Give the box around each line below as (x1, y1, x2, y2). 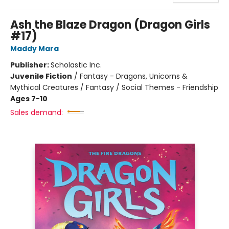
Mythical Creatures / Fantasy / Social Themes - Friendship (10, 82, 218, 93)
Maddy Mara (10, 43, 59, 54)
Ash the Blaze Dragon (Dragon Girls (10, 16, 210, 33)
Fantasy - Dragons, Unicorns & (80, 71, 188, 81)
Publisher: (10, 59, 51, 70)
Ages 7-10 (10, 93, 48, 104)
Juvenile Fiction (10, 71, 72, 81)
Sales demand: (10, 107, 63, 118)
